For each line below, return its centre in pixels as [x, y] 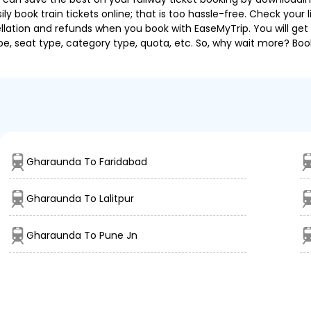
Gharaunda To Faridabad [87, 162]
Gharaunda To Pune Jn [82, 235]
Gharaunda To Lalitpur [80, 199]
